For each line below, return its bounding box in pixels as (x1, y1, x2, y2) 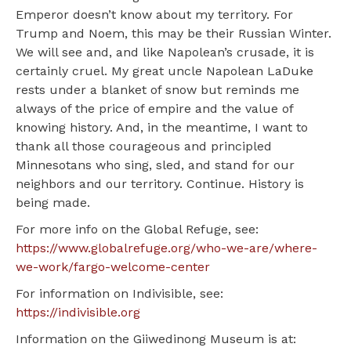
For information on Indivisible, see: (16, 286, 226, 302)
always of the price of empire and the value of (16, 101, 293, 117)
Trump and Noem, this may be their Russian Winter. (16, 26, 331, 42)
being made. (16, 195, 90, 211)
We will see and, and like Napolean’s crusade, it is (16, 45, 314, 60)
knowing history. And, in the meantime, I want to (16, 120, 308, 136)
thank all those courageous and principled (16, 139, 272, 154)
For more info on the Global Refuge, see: (16, 222, 259, 237)
